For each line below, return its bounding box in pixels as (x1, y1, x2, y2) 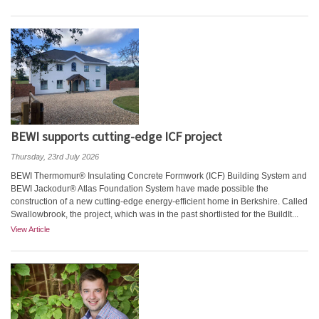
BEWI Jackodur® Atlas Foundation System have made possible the (11, 184, 268, 194)
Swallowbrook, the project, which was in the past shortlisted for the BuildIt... (11, 209, 298, 219)
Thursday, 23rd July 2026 (11, 152, 99, 161)
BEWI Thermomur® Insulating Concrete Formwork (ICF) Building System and (11, 171, 307, 181)
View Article (11, 225, 50, 234)
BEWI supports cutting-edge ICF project (11, 128, 222, 145)
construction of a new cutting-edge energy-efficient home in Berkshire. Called (11, 197, 308, 206)
